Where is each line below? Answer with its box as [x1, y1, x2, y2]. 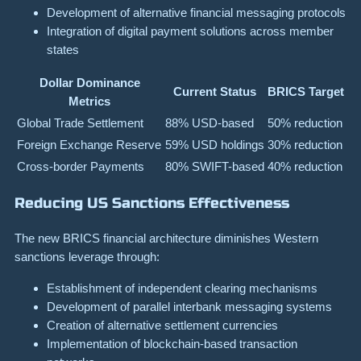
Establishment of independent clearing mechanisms [47, 280, 317, 295]
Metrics [68, 94, 110, 109]
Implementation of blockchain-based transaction [47, 336, 297, 351]
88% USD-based [165, 116, 254, 131]
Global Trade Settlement [17, 116, 143, 131]
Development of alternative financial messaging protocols [47, 5, 346, 19]
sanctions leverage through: [15, 250, 160, 264]
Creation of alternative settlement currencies [47, 317, 278, 332]
